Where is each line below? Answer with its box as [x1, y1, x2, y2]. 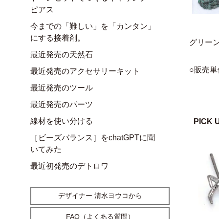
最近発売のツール [30, 83, 93, 92]
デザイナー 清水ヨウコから [58, 191, 142, 199]
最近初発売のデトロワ [30, 161, 109, 170]
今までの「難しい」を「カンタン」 [30, 22, 155, 30]
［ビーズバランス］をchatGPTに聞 [30, 133, 155, 142]
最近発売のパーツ [30, 100, 93, 109]
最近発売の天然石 [30, 50, 93, 59]
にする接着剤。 [30, 33, 85, 42]
